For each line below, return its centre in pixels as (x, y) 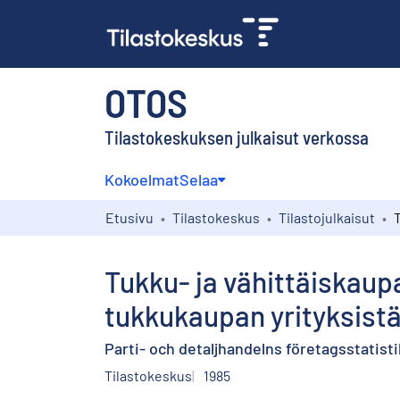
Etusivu (129, 217)
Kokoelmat (142, 179)
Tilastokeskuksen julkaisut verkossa (237, 137)
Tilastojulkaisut (327, 217)
